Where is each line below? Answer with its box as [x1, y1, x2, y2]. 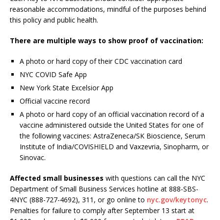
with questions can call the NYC [104, 173, 205, 183]
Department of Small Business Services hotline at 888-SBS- [10, 184, 198, 194]
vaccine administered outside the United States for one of [20, 120, 203, 130]
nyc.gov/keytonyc [147, 195, 207, 205]
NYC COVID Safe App [20, 70, 87, 80]
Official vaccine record [20, 96, 90, 106]
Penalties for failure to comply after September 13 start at [10, 206, 194, 216]
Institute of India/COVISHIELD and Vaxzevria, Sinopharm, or [20, 142, 209, 152]
